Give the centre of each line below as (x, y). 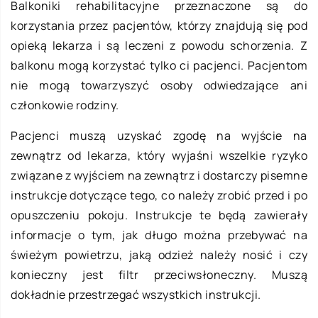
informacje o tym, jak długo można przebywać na (159, 235)
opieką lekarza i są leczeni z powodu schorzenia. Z (159, 45)
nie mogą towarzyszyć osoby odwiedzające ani (159, 85)
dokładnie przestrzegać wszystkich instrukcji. (136, 294)
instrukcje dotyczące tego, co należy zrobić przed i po (159, 195)
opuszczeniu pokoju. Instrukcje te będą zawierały (159, 215)
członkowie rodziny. (65, 105)
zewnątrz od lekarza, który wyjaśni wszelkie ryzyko (159, 155)
